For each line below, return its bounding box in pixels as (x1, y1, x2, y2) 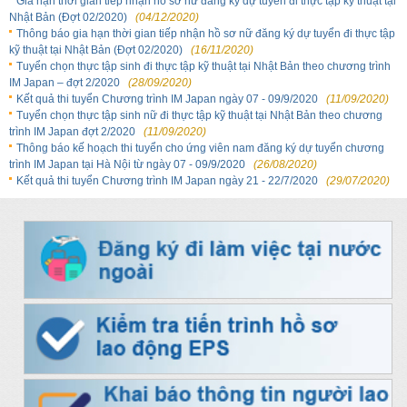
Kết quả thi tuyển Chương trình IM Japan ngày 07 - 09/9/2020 (16, 93, 318, 105)
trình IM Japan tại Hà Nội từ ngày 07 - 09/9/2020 (9, 158, 245, 171)
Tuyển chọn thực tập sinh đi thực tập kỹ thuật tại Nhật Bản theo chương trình (16, 60, 391, 73)
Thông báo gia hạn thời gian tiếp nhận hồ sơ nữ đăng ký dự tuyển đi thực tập (16, 27, 395, 40)
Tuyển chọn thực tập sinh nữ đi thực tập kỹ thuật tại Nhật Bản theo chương (16, 109, 382, 122)
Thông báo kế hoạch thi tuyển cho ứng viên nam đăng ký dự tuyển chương (16, 142, 384, 154)
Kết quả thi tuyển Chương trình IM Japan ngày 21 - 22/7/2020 (16, 174, 318, 187)
